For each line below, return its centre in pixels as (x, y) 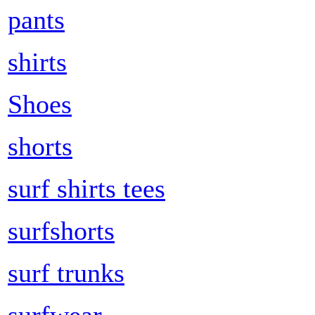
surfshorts (61, 230)
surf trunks (66, 272)
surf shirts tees (86, 188)
